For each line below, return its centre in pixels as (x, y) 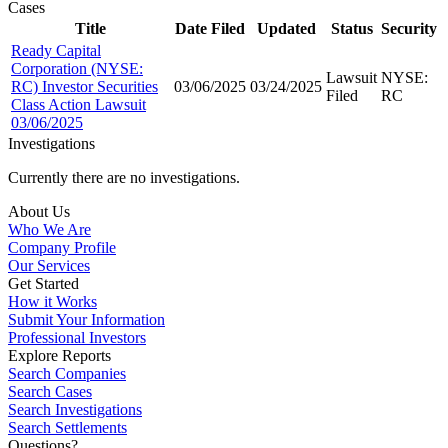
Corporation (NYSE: (77, 68)
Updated (286, 28)
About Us (39, 211)
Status (351, 28)
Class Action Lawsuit (78, 104)
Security (409, 28)
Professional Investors (77, 337)
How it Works (52, 301)
